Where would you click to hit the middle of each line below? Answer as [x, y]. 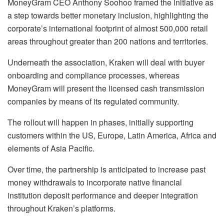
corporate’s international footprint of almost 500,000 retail [108, 28]
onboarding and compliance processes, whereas [93, 75]
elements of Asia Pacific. [51, 148]
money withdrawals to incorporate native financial [95, 182]
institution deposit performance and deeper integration [103, 195]
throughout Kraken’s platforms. [61, 208]
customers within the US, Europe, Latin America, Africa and [112, 135]
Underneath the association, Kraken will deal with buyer [106, 62]
